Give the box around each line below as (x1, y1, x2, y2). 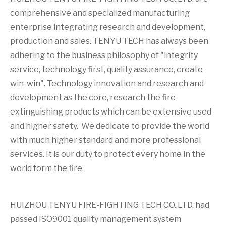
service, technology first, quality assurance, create (10, 65, 203, 74)
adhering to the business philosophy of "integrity (10, 50, 198, 60)
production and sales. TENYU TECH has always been (10, 36, 208, 46)
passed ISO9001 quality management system (10, 214, 181, 224)
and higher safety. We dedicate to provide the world (10, 121, 209, 131)
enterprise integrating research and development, (10, 22, 205, 32)
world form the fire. (10, 163, 84, 173)
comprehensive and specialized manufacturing (10, 8, 190, 18)
